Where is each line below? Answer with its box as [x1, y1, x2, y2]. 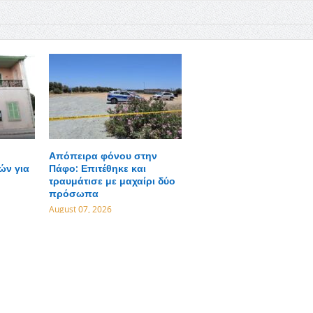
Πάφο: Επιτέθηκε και [48, 161, 146, 175]
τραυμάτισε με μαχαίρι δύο [48, 174, 175, 188]
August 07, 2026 [48, 203, 112, 215]
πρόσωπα [48, 187, 99, 201]
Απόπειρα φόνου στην [48, 149, 157, 163]
